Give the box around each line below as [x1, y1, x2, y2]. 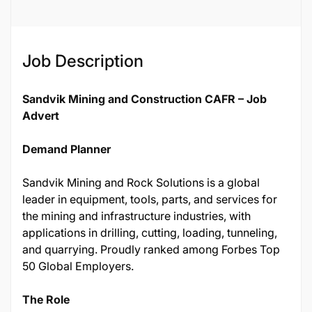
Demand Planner [22, 142, 111, 156]
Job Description [22, 51, 143, 71]
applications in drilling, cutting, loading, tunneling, [22, 226, 277, 240]
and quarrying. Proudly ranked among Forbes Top [22, 242, 280, 256]
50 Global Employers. [22, 259, 134, 273]
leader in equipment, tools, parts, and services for [22, 192, 277, 206]
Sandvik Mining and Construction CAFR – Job [22, 92, 267, 106]
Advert [22, 109, 59, 123]
